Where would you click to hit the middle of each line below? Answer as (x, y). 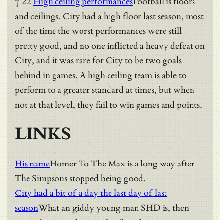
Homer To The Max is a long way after (122, 164)
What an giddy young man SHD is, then (114, 208)
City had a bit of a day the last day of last (91, 193)
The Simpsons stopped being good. (80, 178)
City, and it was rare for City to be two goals (98, 60)
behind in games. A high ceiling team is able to (101, 75)
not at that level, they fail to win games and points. (109, 105)
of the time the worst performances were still (98, 31)
